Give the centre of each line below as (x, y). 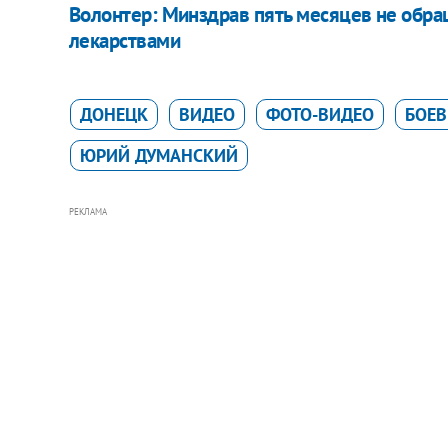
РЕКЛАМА (87, 211)
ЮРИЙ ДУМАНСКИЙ (158, 155)
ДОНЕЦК (113, 114)
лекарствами (124, 40)
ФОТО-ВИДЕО (319, 114)
